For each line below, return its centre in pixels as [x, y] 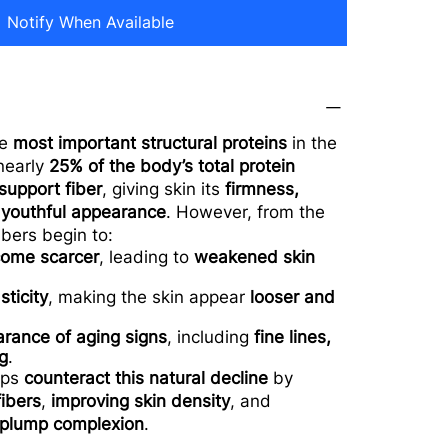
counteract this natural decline [146, 378]
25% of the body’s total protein [172, 166]
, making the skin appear [149, 297]
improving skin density [141, 401]
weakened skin [255, 257]
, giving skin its [164, 189]
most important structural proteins [150, 143]
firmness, [262, 189]
